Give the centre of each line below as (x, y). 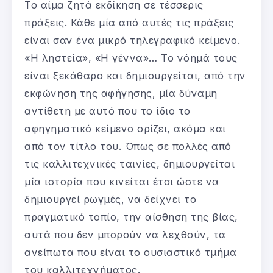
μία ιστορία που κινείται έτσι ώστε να (122, 181)
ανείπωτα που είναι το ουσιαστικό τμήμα (130, 252)
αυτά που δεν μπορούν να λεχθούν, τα (125, 234)
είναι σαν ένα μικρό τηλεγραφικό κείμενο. (132, 40)
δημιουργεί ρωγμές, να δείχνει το (110, 199)
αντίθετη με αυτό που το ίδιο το (108, 111)
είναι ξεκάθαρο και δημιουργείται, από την (135, 75)
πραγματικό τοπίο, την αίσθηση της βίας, (131, 217)
